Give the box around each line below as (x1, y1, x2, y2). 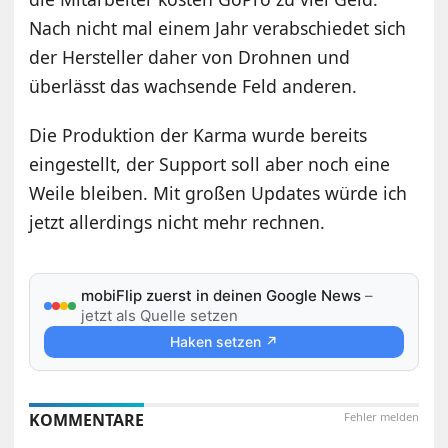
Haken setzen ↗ (169, 332, 278, 350)
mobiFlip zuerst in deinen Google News (81, 285, 362, 305)
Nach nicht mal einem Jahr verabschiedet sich (29, 15, 407, 40)
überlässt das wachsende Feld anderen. (29, 73, 358, 98)
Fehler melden (343, 408, 419, 424)
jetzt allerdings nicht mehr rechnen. (29, 209, 326, 234)
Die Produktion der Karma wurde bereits (29, 122, 368, 147)
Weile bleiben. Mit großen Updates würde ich (29, 180, 408, 205)
